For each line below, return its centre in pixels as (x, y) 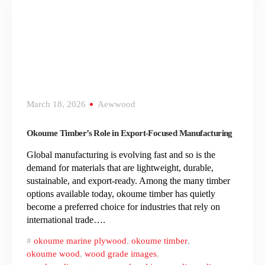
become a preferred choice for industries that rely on (123, 207)
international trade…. (66, 220)
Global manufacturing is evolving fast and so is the (121, 155)
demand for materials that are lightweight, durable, (120, 168)
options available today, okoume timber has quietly (121, 194)
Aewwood (117, 104)
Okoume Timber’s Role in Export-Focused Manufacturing (130, 133)
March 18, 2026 (56, 104)
